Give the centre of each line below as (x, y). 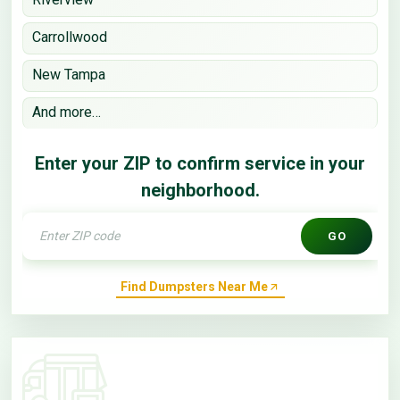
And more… (67, 112)
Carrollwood (70, 37)
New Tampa (69, 74)
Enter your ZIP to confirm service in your (200, 163)
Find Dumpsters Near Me (194, 287)
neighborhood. (200, 190)
